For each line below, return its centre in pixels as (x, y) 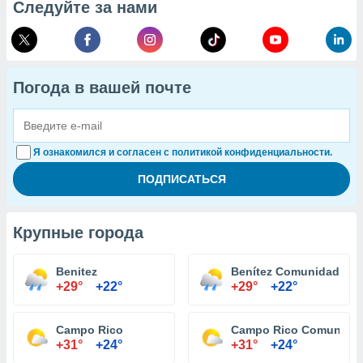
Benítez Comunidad (285, 271)
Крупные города (78, 233)
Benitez (77, 271)
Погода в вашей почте (102, 88)
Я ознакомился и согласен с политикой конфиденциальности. (183, 152)
